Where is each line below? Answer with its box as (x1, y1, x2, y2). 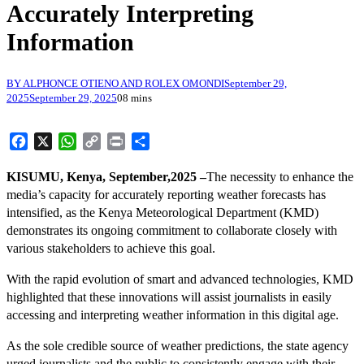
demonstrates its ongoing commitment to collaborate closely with (6, 223, 337, 238)
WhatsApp (76, 134, 132, 149)
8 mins (123, 92, 152, 105)
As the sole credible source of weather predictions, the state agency (6, 339, 349, 353)
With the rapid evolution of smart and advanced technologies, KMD (6, 272, 353, 287)
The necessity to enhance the (206, 170, 353, 184)
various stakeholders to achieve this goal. (6, 241, 215, 256)
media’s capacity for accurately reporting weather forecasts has (6, 188, 326, 202)
